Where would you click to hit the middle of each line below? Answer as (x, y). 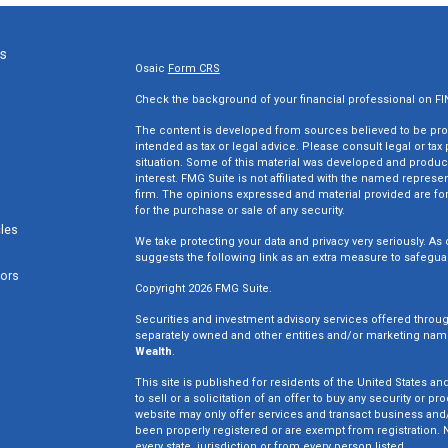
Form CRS (193, 68)
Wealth (153, 351)
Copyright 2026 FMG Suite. (203, 288)
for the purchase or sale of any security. (239, 210)
